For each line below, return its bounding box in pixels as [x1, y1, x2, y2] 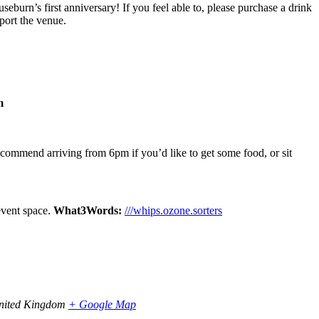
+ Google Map [68, 298, 136, 310]
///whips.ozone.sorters [125, 204, 222, 217]
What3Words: [53, 204, 122, 217]
